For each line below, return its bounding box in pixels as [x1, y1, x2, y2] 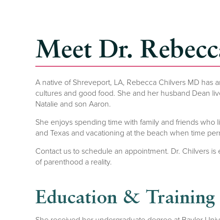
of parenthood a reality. [35, 156, 112, 167]
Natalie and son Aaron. [35, 98, 111, 109]
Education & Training [35, 185, 215, 208]
